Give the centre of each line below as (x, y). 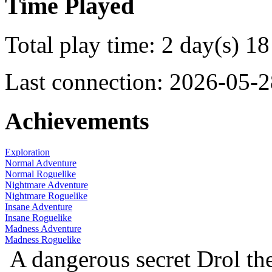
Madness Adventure (43, 228)
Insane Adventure (39, 206)
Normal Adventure (41, 163)
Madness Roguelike (43, 239)
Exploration (27, 152)
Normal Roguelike (40, 174)
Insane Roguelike (38, 217)
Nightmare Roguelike (46, 195)
